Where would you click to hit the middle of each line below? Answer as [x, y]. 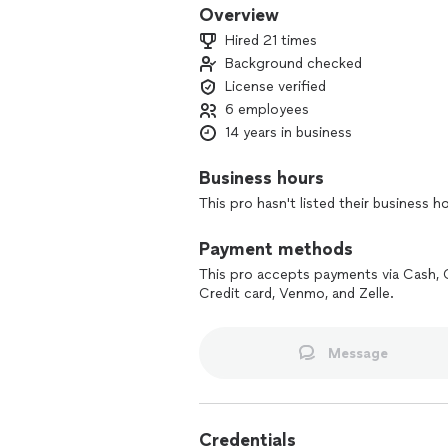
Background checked [293, 63]
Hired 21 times [271, 40]
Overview [239, 15]
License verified [275, 86]
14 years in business [288, 132]
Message [357, 353]
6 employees [267, 109]
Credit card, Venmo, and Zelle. [296, 293]
